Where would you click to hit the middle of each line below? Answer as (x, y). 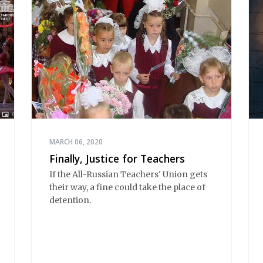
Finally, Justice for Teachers (117, 159)
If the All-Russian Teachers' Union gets (128, 174)
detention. (70, 200)
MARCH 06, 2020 (76, 142)
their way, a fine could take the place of (127, 187)
